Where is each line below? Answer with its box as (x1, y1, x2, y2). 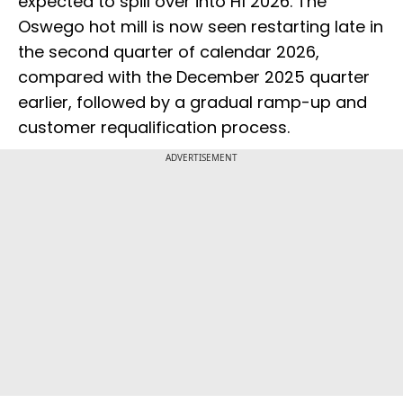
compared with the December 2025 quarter (18, 66, 370, 89)
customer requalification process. (18, 116, 290, 139)
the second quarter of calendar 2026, (18, 40, 319, 64)
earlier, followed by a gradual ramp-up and (18, 91, 367, 114)
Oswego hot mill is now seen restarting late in (18, 15, 383, 39)
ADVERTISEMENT (166, 151, 237, 165)
